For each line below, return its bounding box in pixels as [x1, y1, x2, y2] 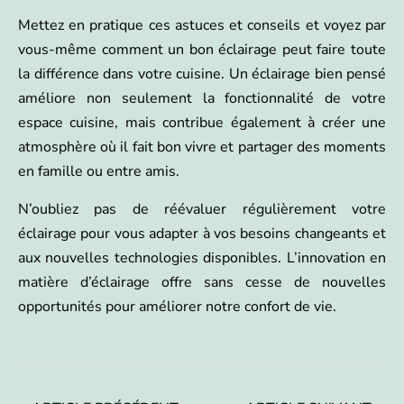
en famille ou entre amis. [18, 161, 179, 182]
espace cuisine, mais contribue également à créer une [18, 113, 386, 133]
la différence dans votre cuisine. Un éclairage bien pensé [18, 64, 386, 85]
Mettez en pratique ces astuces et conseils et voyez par [18, 15, 386, 36]
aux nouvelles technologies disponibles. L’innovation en [18, 248, 386, 269]
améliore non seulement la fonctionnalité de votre [18, 88, 386, 109]
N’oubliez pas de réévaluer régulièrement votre [18, 199, 386, 220]
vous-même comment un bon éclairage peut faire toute [18, 40, 386, 60]
